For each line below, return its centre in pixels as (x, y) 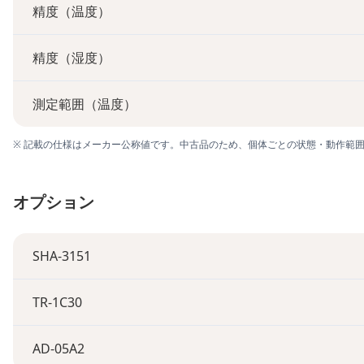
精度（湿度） (71, 58)
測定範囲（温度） (84, 104)
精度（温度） (71, 11)
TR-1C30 (57, 302)
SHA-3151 (62, 256)
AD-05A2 (58, 349)
